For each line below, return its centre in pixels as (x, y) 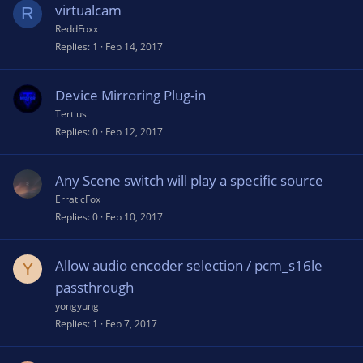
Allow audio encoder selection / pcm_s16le (189, 265)
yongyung (77, 306)
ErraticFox (78, 199)
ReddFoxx (77, 29)
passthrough (94, 287)
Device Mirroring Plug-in (130, 95)
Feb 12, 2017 (134, 132)
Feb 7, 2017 (131, 324)
